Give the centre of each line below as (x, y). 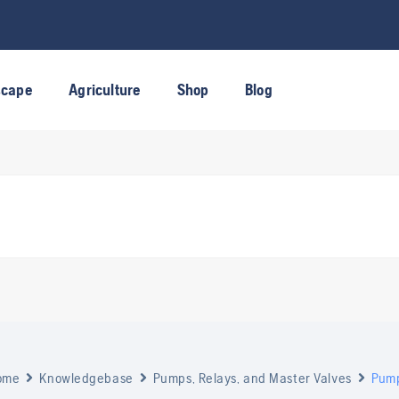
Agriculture (105, 90)
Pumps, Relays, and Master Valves (252, 378)
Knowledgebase (86, 378)
